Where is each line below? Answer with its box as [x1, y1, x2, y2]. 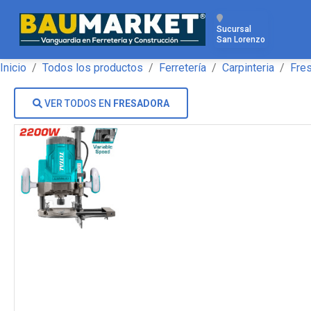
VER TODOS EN [44, 98, 113, 109]
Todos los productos [42, 61, 143, 74]
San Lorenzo [216, 35, 265, 44]
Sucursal [216, 24, 251, 34]
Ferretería [159, 61, 206, 74]
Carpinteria [222, 61, 274, 74]
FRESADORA [113, 98, 169, 109]
